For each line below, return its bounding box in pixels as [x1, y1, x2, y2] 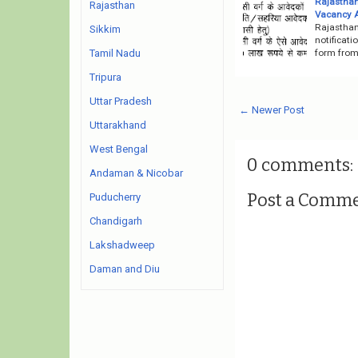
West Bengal [89, 143, 148, 155]
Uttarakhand [89, 119, 146, 131]
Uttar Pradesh [89, 95, 152, 107]
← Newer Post [238, 103, 304, 116]
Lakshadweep [89, 239, 155, 251]
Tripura [89, 71, 121, 83]
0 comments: [246, 153, 353, 176]
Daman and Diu [89, 263, 160, 275]
